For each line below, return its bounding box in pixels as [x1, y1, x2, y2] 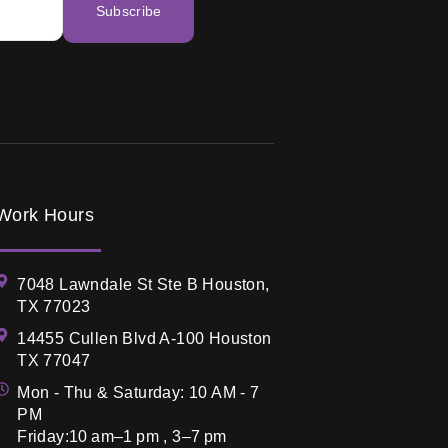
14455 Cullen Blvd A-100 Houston [17, 329, 272, 347]
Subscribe [95, 3, 162, 20]
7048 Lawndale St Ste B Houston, [17, 275, 270, 293]
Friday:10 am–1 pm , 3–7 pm [17, 427, 227, 445]
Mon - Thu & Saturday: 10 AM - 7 [17, 383, 260, 401]
